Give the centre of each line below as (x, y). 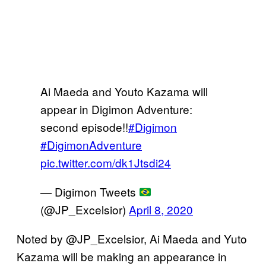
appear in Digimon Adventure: (116, 109)
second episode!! (84, 126)
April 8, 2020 (161, 209)
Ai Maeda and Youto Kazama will (124, 91)
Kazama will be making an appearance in (122, 256)
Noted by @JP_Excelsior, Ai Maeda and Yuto (132, 238)
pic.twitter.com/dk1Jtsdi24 (106, 162)
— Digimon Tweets (90, 191)
